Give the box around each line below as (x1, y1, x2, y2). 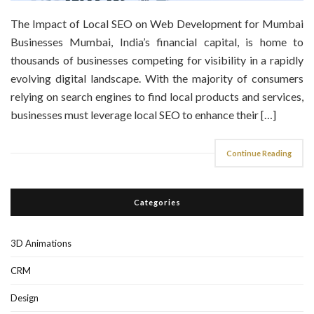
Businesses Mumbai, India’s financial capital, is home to (11, 34, 303, 48)
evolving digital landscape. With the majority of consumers (11, 71, 303, 85)
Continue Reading (226, 148, 292, 158)
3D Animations (11, 237, 71, 249)
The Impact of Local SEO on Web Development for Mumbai (11, 16, 303, 30)
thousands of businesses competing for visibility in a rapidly (11, 53, 303, 67)
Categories (133, 197, 181, 207)
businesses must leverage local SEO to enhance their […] (11, 107, 276, 121)
